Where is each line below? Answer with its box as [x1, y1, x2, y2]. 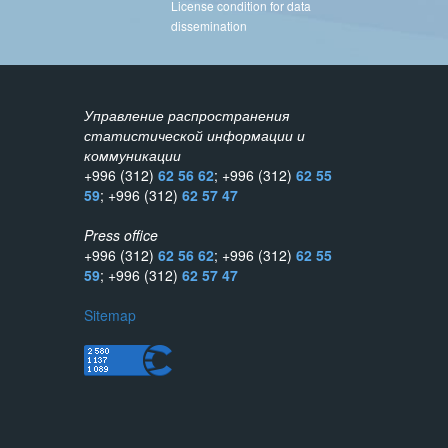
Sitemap [83, 305, 136, 325]
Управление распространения [83, 105, 289, 125]
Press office [83, 225, 158, 245]
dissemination [171, 17, 247, 34]
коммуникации [83, 145, 181, 165]
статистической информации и [83, 125, 305, 145]
